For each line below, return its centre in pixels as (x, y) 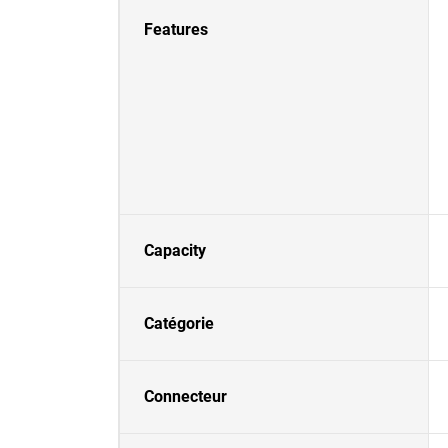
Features (176, 29)
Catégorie (179, 323)
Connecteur (185, 396)
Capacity (175, 250)
